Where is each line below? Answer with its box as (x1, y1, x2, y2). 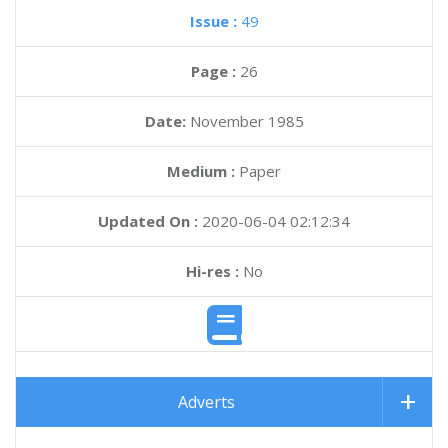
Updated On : (98, 211, 198, 231)
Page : (190, 61, 240, 81)
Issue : (189, 11, 241, 31)
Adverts (178, 391, 235, 414)
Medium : (167, 161, 235, 181)
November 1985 (189, 111, 304, 131)
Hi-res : (185, 261, 239, 281)
